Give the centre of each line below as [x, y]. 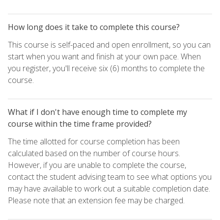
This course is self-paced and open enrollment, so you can [109, 44]
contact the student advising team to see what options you [110, 177]
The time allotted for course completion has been [94, 141]
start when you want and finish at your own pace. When [104, 56]
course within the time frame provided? [80, 124]
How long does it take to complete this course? [94, 27]
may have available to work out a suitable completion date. [109, 188]
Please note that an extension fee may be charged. [96, 200]
